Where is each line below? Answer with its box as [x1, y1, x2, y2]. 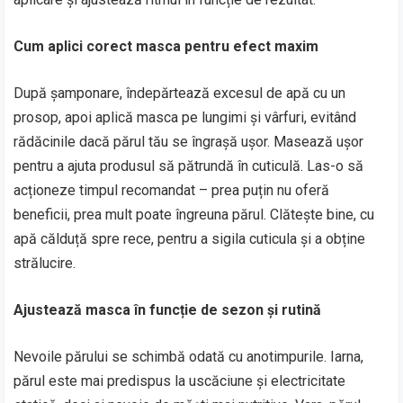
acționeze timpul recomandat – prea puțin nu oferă [13, 182, 330, 199]
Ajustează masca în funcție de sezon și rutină [13, 301, 322, 318]
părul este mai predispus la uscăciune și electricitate [13, 372, 346, 390]
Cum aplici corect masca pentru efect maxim [13, 38, 319, 55]
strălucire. [13, 255, 76, 272]
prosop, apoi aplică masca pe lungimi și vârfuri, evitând [13, 109, 357, 126]
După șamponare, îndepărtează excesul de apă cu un [13, 85, 346, 102]
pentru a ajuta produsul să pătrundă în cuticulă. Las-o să [13, 157, 364, 175]
